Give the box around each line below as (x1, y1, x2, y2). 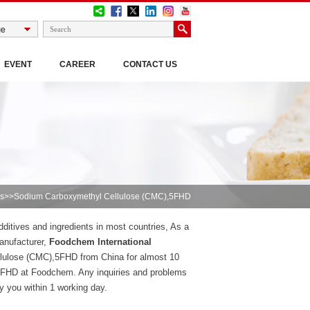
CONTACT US (123, 60, 177, 69)
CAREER (60, 60, 95, 69)
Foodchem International (49, 237, 152, 247)
